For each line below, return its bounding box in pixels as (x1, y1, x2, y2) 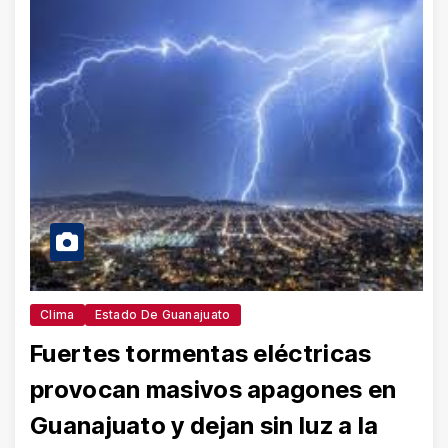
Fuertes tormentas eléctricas (30, 338, 372, 368)
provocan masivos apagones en (30, 374, 397, 404)
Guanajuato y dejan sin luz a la (30, 410, 379, 440)
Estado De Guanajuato (94, 306, 231, 322)
